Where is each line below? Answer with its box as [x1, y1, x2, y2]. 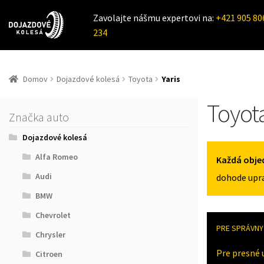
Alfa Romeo [35, 151, 78, 163]
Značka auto [9, 110, 69, 125]
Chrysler [35, 229, 66, 240]
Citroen [35, 249, 63, 260]
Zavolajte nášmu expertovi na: [93, 11, 216, 24]
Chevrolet [35, 210, 71, 221]
